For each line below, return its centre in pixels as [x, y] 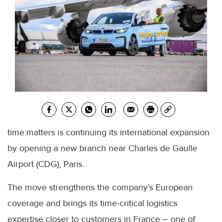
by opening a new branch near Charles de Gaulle [102, 148]
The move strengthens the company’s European [100, 187]
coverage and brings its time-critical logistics [92, 203]
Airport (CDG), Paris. [46, 164]
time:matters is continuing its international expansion [109, 132]
